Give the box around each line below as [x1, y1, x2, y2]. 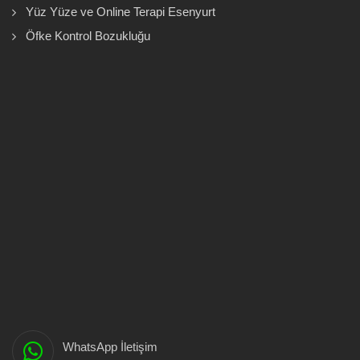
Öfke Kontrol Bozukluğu [26, 28, 150, 43]
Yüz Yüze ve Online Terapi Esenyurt [26, 4, 215, 18]
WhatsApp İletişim [63, 339, 157, 354]
